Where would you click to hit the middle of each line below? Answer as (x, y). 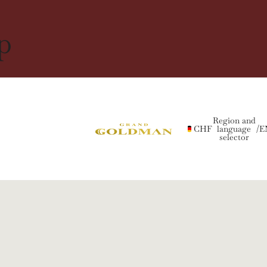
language (234, 129)
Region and (234, 121)
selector (234, 137)
